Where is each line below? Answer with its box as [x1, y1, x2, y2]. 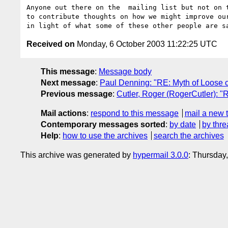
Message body [99, 67, 152, 76]
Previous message [41, 89, 112, 98]
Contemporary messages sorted [41, 120, 165, 129]
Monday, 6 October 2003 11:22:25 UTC [75, 39, 217, 48]
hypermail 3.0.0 [133, 150, 188, 159]
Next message [41, 78, 96, 87]
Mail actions [41, 108, 87, 118]
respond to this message [91, 108, 179, 118]
